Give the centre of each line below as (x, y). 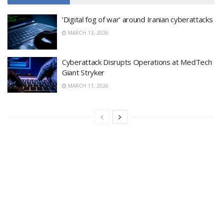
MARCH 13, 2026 (87, 32)
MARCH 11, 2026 (87, 86)
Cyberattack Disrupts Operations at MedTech (137, 62)
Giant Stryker (83, 73)
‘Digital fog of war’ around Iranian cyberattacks (138, 19)
